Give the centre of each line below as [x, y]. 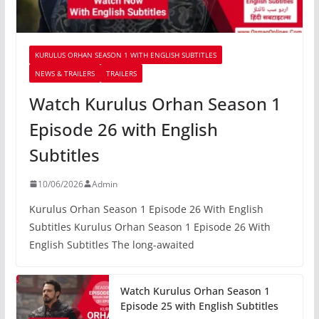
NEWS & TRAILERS [64, 73]
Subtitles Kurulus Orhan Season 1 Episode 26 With [150, 226]
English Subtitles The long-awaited [111, 244]
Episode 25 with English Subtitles [199, 305]
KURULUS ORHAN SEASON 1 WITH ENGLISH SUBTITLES [125, 54]
